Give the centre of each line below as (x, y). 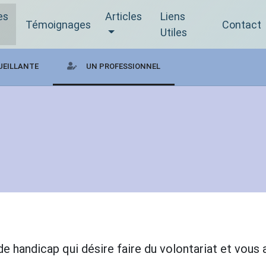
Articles (124, 16)
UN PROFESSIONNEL (123, 66)
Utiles (173, 32)
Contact (242, 24)
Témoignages (58, 24)
